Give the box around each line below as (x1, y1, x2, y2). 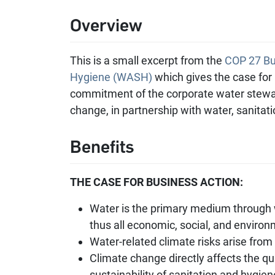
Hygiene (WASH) (70, 71, 152, 83)
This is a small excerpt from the (70, 54, 225, 67)
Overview (70, 15, 142, 36)
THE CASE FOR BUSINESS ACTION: (70, 176, 246, 188)
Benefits (70, 136, 134, 157)
